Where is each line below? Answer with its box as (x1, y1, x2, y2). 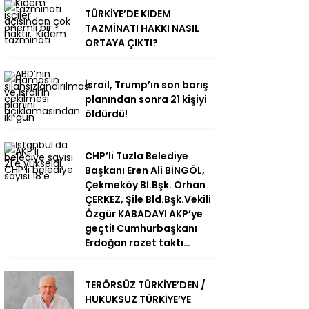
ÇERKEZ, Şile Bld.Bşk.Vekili (85, 192, 211, 206)
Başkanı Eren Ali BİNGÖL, (85, 163, 205, 177)
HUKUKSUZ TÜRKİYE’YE (85, 292, 191, 306)
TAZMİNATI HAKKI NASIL (85, 21, 199, 35)
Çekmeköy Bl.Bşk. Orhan (85, 177, 206, 192)
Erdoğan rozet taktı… (85, 235, 190, 250)
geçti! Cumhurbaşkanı (85, 221, 197, 235)
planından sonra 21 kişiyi (85, 92, 207, 106)
